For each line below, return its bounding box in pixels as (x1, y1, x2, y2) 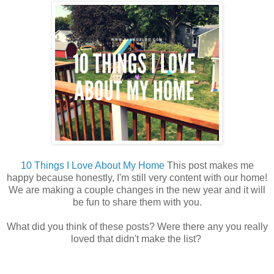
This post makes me (164, 160, 254, 171)
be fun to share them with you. (72, 197, 202, 208)
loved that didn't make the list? (70, 234, 204, 245)
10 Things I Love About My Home (20, 160, 165, 171)
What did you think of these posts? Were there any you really (6, 221, 268, 232)
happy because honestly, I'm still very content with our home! (7, 172, 267, 183)
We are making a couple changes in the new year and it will (9, 185, 265, 196)
